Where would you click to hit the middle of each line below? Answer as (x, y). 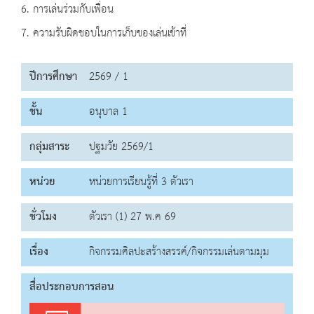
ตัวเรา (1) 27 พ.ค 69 (132, 217)
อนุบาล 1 (108, 112)
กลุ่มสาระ (49, 147)
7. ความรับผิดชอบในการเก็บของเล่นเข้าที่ (104, 34)
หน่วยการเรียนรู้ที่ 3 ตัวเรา (141, 182)
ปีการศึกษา (53, 77)
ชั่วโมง (43, 217)
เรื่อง (39, 252)
